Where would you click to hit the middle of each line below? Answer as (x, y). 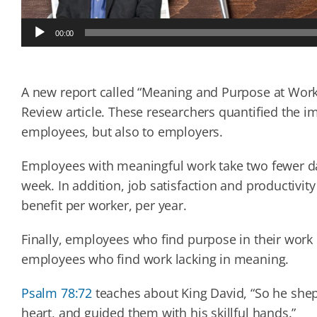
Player (35, 40)
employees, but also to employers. (122, 131)
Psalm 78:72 (56, 293)
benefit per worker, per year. (104, 205)
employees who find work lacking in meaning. (155, 259)
